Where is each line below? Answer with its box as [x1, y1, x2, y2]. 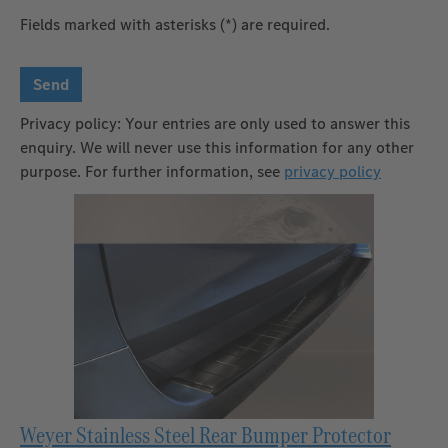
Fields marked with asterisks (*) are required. [20, 13, 330, 35]
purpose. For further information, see [20, 160, 284, 182]
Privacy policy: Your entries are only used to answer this [20, 112, 410, 134]
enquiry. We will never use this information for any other [20, 136, 414, 158]
